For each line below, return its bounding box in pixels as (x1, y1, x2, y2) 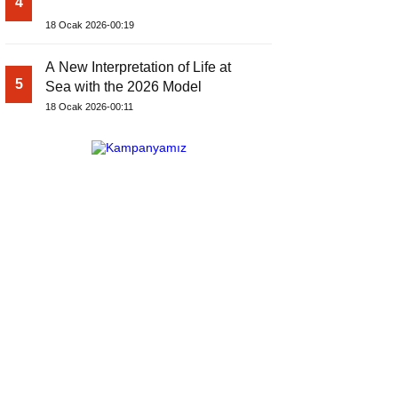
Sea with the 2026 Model (45, 79, 202, 95)
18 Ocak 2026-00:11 (45, 101, 133, 113)
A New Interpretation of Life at (45, 60, 231, 76)
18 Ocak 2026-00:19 (45, 20, 134, 31)
